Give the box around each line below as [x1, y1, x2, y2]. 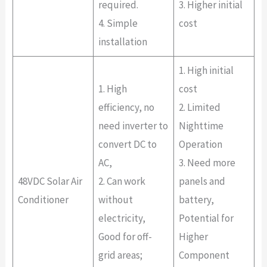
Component [179, 249, 230, 262]
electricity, [98, 212, 146, 225]
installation [98, 35, 148, 49]
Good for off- [98, 230, 153, 244]
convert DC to [98, 138, 157, 151]
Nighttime [179, 119, 224, 133]
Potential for [179, 212, 234, 225]
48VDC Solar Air [18, 175, 83, 188]
